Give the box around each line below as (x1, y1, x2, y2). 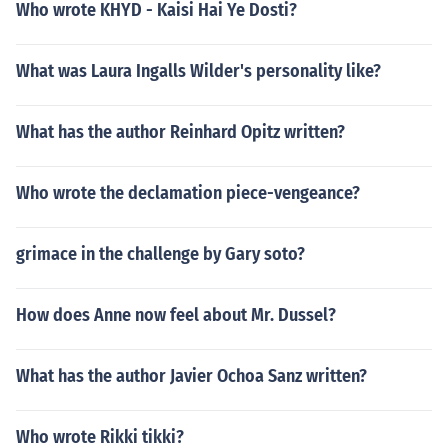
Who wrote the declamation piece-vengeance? (16, 182, 360, 204)
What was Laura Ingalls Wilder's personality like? (16, 60, 381, 82)
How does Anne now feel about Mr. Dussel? (16, 304, 336, 326)
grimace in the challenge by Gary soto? (16, 243, 305, 265)
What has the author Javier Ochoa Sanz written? (16, 365, 367, 387)
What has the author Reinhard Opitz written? (16, 121, 345, 143)
